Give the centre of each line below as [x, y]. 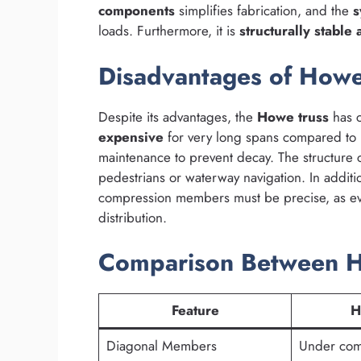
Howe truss [293, 116]
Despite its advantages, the [178, 116]
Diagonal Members [161, 346]
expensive [131, 137]
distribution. [133, 217]
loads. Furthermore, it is [169, 31]
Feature [195, 311]
